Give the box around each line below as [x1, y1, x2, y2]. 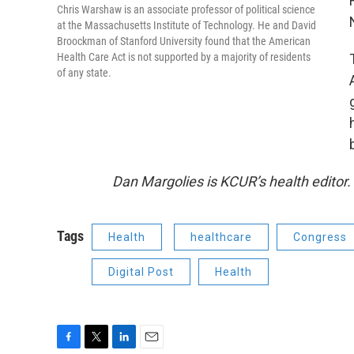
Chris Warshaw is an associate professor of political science [57, 3, 315, 17]
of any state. [57, 66, 111, 80]
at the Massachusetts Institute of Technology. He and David [57, 19, 316, 32]
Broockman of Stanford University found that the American [57, 35, 311, 48]
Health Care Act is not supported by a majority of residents [57, 51, 311, 64]
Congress [293, 230, 347, 243]
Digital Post [108, 265, 174, 278]
